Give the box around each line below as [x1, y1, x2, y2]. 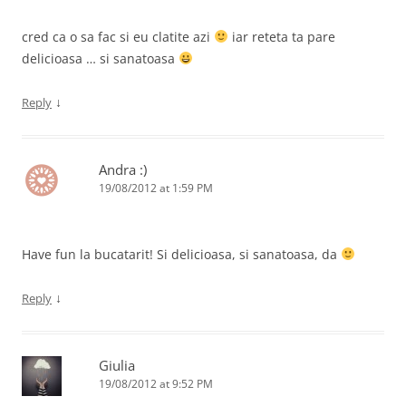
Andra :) [99, 160, 147, 179]
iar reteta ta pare [227, 28, 335, 45]
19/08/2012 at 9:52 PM [99, 376, 213, 391]
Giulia [99, 356, 135, 374]
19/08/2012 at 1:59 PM [99, 180, 213, 196]
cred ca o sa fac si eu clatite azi [22, 28, 214, 45]
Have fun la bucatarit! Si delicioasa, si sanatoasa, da [22, 246, 341, 263]
